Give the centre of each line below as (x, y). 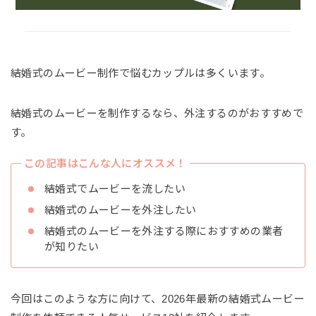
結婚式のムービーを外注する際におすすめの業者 (164, 231)
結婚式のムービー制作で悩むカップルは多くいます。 (140, 73)
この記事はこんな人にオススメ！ (105, 163)
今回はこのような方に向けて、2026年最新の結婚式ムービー (158, 298)
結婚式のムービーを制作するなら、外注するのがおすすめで (157, 113)
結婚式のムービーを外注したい (121, 209)
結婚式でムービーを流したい (115, 188)
